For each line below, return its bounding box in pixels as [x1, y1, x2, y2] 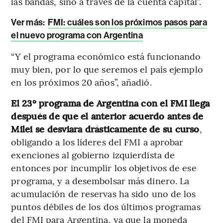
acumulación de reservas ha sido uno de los [11, 187, 196, 200]
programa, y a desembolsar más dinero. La [11, 174, 190, 187]
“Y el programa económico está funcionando [11, 49, 201, 62]
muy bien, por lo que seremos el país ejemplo [11, 62, 203, 75]
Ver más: [11, 16, 47, 28]
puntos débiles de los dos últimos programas [11, 200, 201, 213]
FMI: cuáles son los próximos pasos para [47, 16, 207, 28]
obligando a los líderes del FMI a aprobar [11, 135, 184, 148]
